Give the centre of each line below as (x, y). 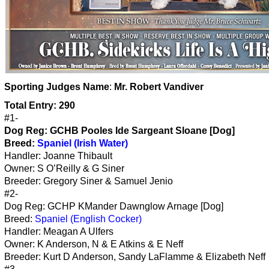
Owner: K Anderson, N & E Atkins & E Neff (94, 244)
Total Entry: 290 (40, 105)
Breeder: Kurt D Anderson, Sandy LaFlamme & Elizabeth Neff (135, 256)
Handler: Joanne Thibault (58, 156)
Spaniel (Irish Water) (83, 143)
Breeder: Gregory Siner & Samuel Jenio (89, 181)
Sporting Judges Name (57, 86)
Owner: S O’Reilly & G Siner (64, 168)
